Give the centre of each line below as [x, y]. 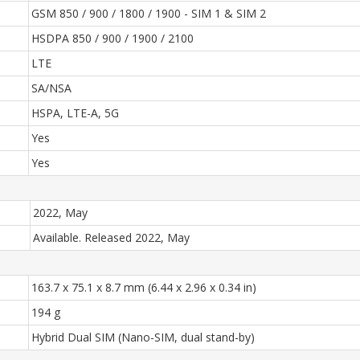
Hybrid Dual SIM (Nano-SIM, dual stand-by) [143, 337]
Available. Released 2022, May [111, 237]
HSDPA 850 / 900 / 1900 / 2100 [112, 38]
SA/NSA [51, 88]
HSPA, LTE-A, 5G [75, 113]
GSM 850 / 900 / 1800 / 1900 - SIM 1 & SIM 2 [149, 13]
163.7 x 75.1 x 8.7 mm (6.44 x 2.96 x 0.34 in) [144, 287]
